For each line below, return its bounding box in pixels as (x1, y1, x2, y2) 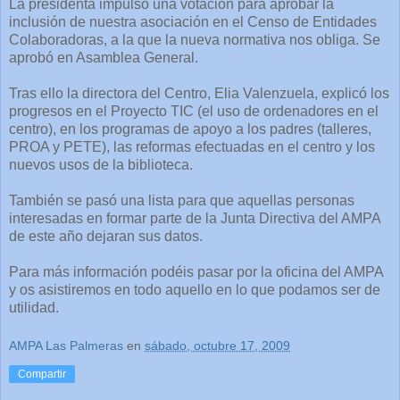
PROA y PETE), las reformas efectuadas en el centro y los (9, 138, 375, 154)
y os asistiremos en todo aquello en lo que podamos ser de (9, 281, 380, 297)
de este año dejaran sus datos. (9, 228, 203, 244)
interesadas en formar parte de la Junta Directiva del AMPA (9, 210, 380, 226)
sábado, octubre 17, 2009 (145, 338, 290, 354)
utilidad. (9, 299, 59, 315)
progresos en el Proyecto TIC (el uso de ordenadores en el (9, 103, 379, 119)
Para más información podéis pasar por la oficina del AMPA (9, 263, 383, 279)
